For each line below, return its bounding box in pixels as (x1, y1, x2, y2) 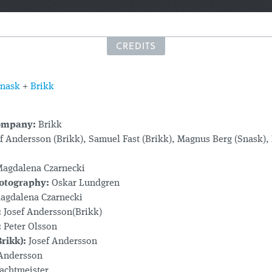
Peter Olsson (1, 222, 57, 232)
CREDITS (116, 39, 156, 52)
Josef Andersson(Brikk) (1, 208, 102, 217)
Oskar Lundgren (49, 178, 120, 188)
